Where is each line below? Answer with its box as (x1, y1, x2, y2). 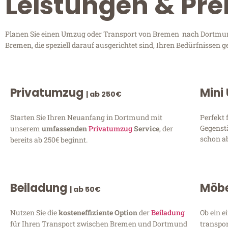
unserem (10, 123, 42, 133)
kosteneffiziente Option (59, 207, 139, 217)
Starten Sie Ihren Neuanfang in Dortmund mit (10, 112, 162, 122)
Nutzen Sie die (10, 207, 59, 217)
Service (132, 123, 159, 133)
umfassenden (42, 123, 89, 133)
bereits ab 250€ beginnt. (10, 134, 88, 145)
